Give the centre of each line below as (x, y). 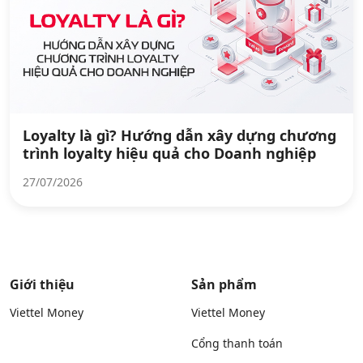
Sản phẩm (224, 284)
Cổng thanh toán (237, 343)
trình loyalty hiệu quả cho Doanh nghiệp (169, 153)
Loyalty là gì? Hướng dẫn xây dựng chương (179, 135)
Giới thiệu (42, 284)
